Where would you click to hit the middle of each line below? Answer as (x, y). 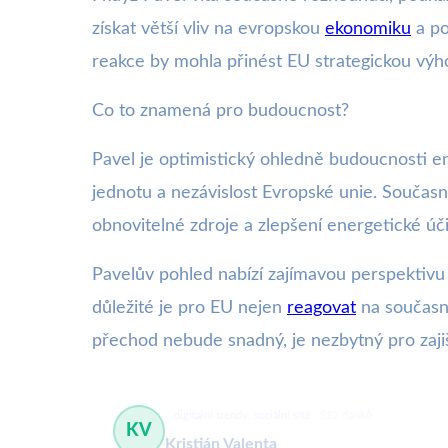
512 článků (346, 415)
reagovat (321, 308)
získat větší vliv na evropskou (208, 29)
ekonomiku (368, 29)
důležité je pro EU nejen (189, 308)
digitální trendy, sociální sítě (242, 415)
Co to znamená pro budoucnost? (220, 111)
